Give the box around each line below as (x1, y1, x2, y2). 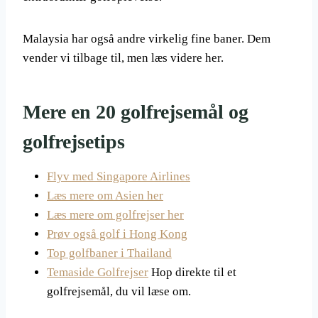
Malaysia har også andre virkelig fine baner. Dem (23, 32, 270, 45)
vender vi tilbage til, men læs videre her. (23, 51, 224, 65)
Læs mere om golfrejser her (47, 208, 184, 221)
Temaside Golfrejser (47, 265, 148, 279)
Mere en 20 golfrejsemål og (23, 101, 248, 123)
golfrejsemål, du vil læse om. (47, 285, 191, 298)
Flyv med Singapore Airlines (47, 170, 190, 183)
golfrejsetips (23, 131, 125, 153)
